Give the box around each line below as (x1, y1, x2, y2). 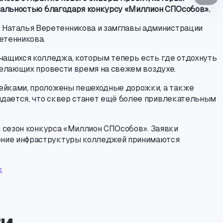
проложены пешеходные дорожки (30, 83, 160, 93)
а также (163, 83, 194, 93)
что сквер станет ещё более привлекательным (31, 94, 216, 104)
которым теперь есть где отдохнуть (75, 53, 217, 63)
